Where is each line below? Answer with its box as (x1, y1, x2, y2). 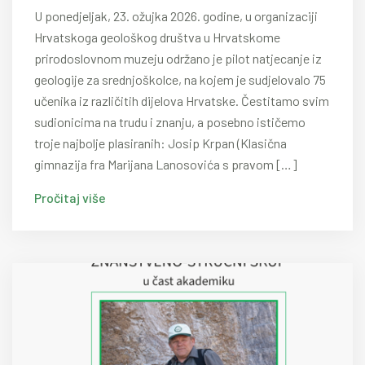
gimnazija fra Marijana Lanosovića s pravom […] (34, 156, 297, 172)
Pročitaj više (34, 190, 106, 205)
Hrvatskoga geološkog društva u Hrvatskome (34, 29, 280, 45)
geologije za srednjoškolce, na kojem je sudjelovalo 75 (34, 72, 326, 87)
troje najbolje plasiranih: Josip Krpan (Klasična (34, 135, 287, 151)
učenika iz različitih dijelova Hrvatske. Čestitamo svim (34, 93, 329, 108)
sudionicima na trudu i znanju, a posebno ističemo (34, 114, 306, 130)
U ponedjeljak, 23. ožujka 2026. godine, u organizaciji (34, 8, 318, 24)
